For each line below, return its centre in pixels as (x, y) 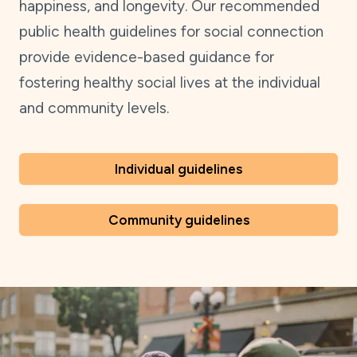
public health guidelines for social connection (171, 31)
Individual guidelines (178, 169)
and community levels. (94, 108)
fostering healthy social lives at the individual (170, 82)
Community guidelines (178, 220)
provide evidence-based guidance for (147, 57)
